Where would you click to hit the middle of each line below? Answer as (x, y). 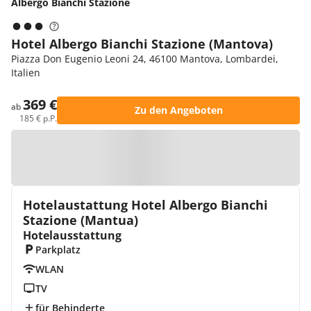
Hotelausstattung (72, 235)
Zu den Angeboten (178, 110)
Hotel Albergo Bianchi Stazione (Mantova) (142, 44)
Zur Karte (162, 157)
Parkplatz (58, 250)
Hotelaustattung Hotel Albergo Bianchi (145, 205)
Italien (26, 73)
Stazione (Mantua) (81, 220)
